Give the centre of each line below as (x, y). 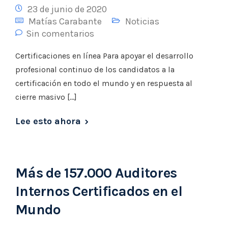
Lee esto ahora (48, 121)
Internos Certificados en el (99, 191)
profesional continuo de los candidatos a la (95, 69)
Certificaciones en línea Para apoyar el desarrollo (104, 56)
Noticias (142, 21)
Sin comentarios (60, 34)
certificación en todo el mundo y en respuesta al (104, 83)
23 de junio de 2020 (67, 9)
